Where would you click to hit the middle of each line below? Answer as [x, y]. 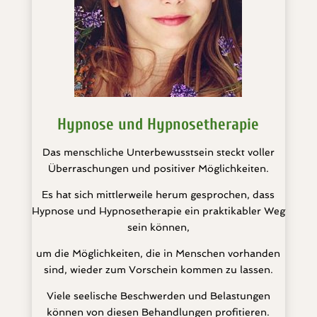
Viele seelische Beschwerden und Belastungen [158, 296]
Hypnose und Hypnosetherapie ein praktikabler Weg [158, 211]
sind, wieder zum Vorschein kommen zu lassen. [158, 270]
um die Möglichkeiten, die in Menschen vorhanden [158, 253]
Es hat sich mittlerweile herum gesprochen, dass [158, 195]
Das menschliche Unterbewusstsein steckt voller [158, 152]
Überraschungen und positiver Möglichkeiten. [158, 168]
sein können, [158, 227]
